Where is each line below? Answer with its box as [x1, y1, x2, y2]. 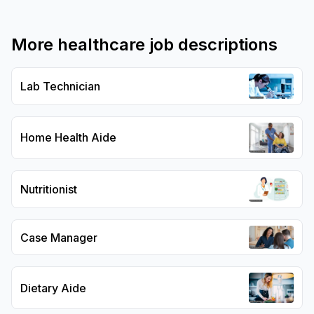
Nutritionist [20, 182, 77, 196]
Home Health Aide [20, 130, 116, 145]
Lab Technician [20, 79, 100, 94]
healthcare [57, 34, 145, 55]
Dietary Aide [20, 280, 86, 295]
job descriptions [145, 34, 278, 55]
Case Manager [20, 230, 97, 245]
